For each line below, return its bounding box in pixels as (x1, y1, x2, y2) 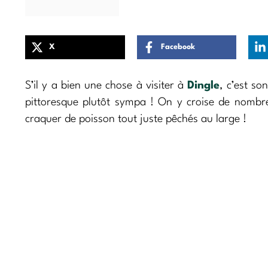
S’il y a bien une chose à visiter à (25, 80, 188, 91)
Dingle (187, 80, 220, 91)
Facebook (160, 43, 195, 51)
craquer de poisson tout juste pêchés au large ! (25, 113, 246, 124)
